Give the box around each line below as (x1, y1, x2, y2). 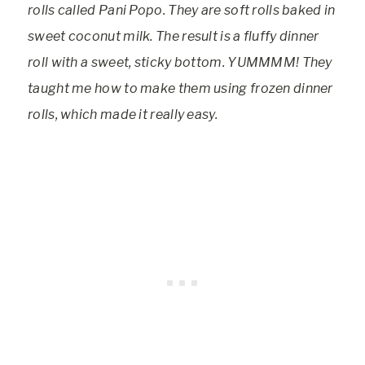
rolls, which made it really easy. (28, 107, 218, 122)
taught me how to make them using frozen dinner (28, 81, 333, 96)
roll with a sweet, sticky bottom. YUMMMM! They (28, 55, 332, 70)
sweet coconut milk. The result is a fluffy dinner (28, 29, 319, 44)
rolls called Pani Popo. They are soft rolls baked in (28, 2, 336, 18)
